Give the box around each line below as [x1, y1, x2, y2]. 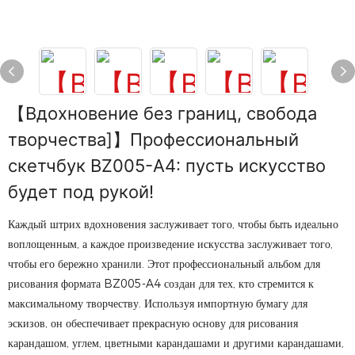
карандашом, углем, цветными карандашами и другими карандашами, [8, 336, 344, 350]
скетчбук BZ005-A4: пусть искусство [8, 155, 326, 176]
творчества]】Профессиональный [8, 129, 299, 150]
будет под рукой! [8, 181, 154, 202]
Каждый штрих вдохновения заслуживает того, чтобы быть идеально [8, 217, 338, 231]
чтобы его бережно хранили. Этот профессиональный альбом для [8, 257, 320, 271]
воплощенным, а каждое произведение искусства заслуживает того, [8, 237, 333, 251]
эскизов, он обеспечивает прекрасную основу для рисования [8, 316, 298, 330]
